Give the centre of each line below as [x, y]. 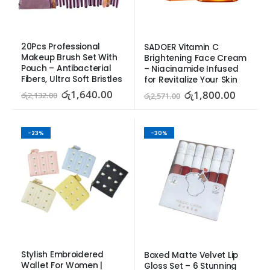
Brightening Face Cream [195, 58]
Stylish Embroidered [62, 255]
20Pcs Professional [61, 46]
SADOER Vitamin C [181, 47]
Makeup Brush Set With [69, 57]
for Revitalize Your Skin [191, 80]
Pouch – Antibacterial [66, 68]
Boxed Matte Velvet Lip [191, 256]
